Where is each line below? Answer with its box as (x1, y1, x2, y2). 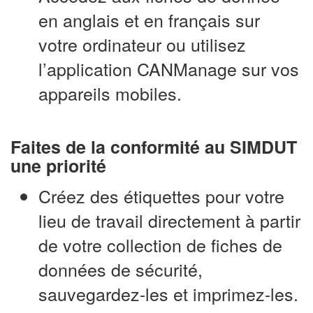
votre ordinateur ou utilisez (38, 31, 246, 57)
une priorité (10, 153, 106, 179)
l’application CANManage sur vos (38, 55, 299, 81)
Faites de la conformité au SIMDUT (10, 134, 297, 160)
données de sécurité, (38, 256, 203, 282)
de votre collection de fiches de (38, 231, 282, 257)
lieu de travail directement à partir (38, 207, 300, 233)
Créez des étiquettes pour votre (38, 182, 284, 208)
